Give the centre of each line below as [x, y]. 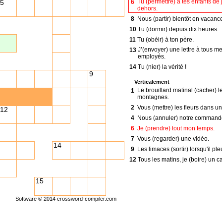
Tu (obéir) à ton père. [165, 39]
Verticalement [152, 82]
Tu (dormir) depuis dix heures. [178, 29]
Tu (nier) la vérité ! [162, 67]
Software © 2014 [36, 198]
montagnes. [153, 97]
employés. [151, 56]
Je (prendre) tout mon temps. [176, 128]
